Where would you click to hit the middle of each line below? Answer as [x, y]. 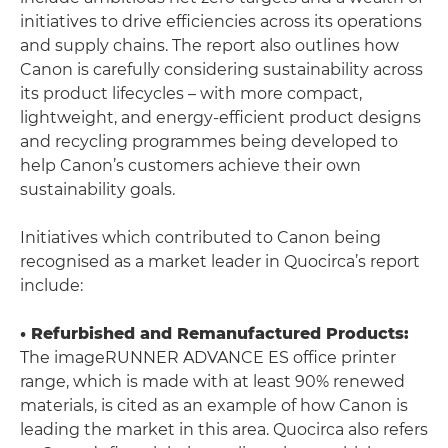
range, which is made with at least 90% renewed [212, 381]
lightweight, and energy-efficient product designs [220, 117]
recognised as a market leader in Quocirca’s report [220, 261]
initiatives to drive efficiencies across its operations [221, 21]
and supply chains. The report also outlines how [209, 45]
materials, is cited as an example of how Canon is [214, 405]
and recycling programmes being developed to [209, 141]
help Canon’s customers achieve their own [190, 165]
